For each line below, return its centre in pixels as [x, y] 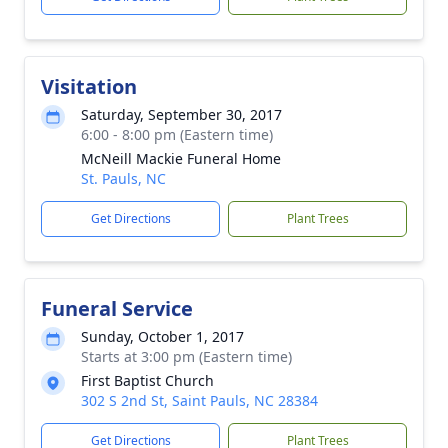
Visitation [89, 86]
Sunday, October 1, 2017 [162, 336]
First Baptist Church [147, 380]
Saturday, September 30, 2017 [181, 114]
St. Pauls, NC [123, 178]
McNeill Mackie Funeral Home [181, 158]
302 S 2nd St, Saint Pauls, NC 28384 [199, 400]
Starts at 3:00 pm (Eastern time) [186, 356]
